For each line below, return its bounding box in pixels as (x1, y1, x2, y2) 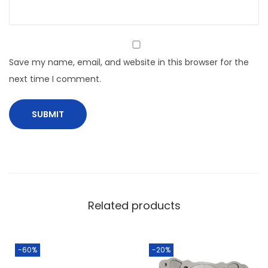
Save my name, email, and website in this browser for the (9, 56, 249, 69)
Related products (87, 198, 181, 214)
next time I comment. (9, 73, 101, 86)
